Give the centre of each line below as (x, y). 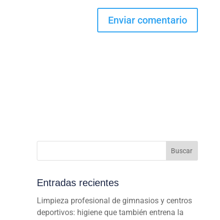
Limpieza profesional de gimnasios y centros (114, 200)
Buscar (182, 151)
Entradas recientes (78, 182)
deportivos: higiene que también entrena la (110, 212)
